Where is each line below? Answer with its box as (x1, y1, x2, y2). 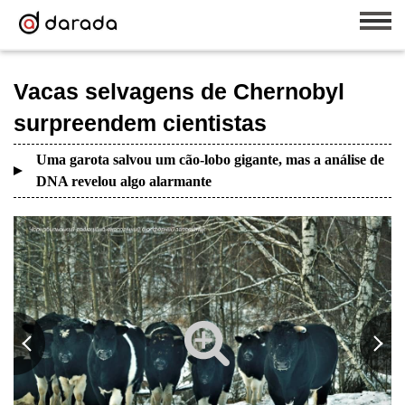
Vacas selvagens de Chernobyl (14, 79, 344, 104)
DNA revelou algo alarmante (36, 174, 212, 189)
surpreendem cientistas (14, 110, 267, 136)
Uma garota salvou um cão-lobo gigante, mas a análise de (36, 152, 384, 167)
